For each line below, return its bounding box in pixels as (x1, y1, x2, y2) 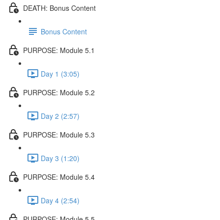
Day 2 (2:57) (41, 110, 80, 121)
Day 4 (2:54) (41, 195, 80, 205)
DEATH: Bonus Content (23, 2, 96, 13)
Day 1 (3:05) (41, 68, 80, 79)
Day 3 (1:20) (41, 153, 80, 163)
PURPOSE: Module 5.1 (23, 45, 95, 55)
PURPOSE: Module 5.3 (23, 129, 95, 139)
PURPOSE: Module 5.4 (23, 171, 95, 182)
